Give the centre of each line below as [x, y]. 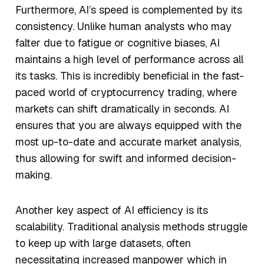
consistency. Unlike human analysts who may [123, 27]
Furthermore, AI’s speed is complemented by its [129, 10]
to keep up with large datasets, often [103, 243]
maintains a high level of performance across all [129, 60]
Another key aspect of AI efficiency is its [112, 210]
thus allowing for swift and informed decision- [126, 159]
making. [35, 175]
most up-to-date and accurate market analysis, [128, 142]
